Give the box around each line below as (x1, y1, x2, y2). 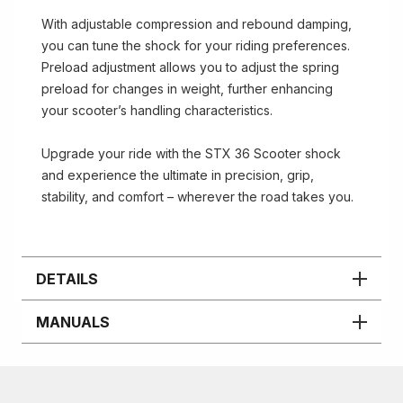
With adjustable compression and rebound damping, (41, 16, 352, 31)
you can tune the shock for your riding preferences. (41, 38, 350, 53)
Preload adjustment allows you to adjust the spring (41, 59, 339, 75)
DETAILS (36, 269, 98, 288)
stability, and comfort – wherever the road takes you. (41, 189, 357, 204)
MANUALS (36, 312, 110, 331)
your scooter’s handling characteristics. (41, 103, 276, 118)
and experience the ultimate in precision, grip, (41, 167, 314, 183)
